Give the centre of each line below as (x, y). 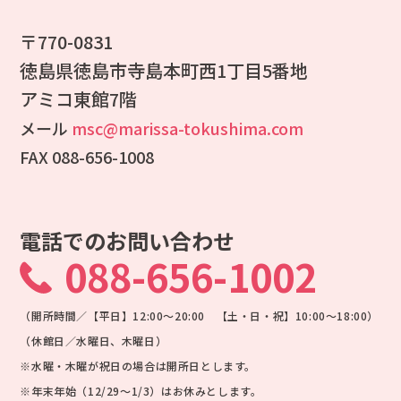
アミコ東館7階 (79, 98)
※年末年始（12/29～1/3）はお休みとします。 (141, 390)
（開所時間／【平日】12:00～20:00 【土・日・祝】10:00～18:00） (200, 315)
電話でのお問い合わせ (128, 240)
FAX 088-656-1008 (87, 156)
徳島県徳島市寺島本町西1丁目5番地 (164, 70)
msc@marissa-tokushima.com (188, 128)
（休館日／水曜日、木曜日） (94, 340)
